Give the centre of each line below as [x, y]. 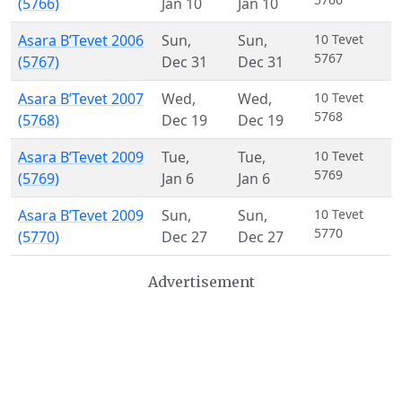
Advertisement [201, 282]
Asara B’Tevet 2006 [81, 40]
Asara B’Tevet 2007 [81, 99]
